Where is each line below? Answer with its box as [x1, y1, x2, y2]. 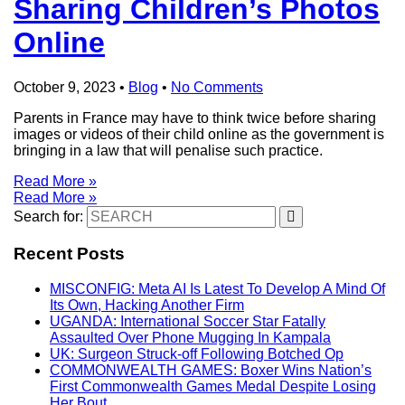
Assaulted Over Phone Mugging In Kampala [50, 329, 331, 345]
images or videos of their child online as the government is [14, 126, 384, 142]
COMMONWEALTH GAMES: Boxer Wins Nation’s [50, 362, 372, 378]
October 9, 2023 [14, 79, 116, 95]
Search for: [14, 208, 83, 224]
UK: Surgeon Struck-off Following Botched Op [50, 345, 344, 362]
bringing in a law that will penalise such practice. [14, 142, 323, 158]
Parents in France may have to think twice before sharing [14, 109, 376, 126]
